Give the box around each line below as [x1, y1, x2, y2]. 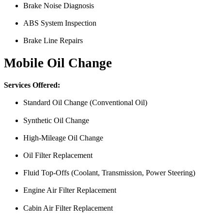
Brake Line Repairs [23, 36, 83, 45]
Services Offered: [4, 81, 60, 90]
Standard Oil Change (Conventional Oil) [23, 98, 147, 107]
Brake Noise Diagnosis [23, 1, 94, 10]
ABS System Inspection [23, 18, 96, 27]
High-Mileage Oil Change [23, 133, 103, 142]
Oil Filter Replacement [23, 151, 93, 159]
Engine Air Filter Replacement [23, 186, 116, 195]
